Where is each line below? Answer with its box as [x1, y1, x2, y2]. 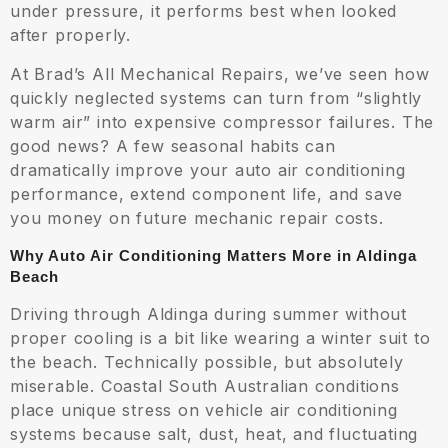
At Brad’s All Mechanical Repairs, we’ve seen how [10, 64, 430, 85]
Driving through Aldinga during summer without [10, 304, 407, 325]
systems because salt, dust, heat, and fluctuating [10, 424, 419, 445]
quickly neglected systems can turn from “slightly [10, 88, 423, 109]
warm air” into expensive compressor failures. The [10, 112, 435, 133]
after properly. [10, 25, 132, 46]
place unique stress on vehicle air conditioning [10, 400, 398, 421]
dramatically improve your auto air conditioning [10, 160, 406, 181]
